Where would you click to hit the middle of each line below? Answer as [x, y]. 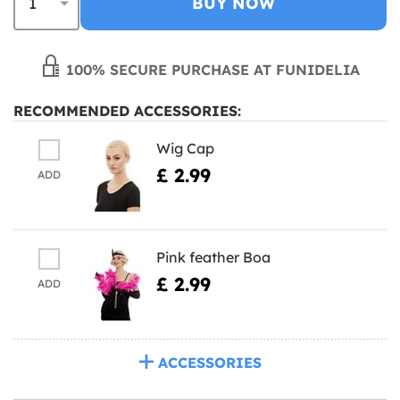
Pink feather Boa [213, 257]
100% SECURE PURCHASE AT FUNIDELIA [211, 69]
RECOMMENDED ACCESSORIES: [127, 110]
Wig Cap [185, 148]
